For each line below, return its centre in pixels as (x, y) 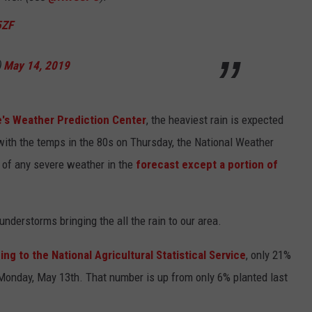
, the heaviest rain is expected (215, 120)
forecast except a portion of (207, 165)
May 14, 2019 (37, 66)
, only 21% (268, 255)
